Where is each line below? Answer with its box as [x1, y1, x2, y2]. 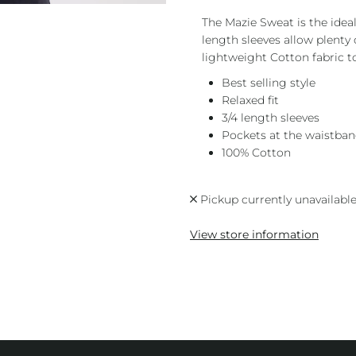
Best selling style [221, 75, 315, 91]
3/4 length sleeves [221, 110, 319, 126]
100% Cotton [221, 145, 291, 161]
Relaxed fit [221, 93, 279, 108]
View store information [189, 226, 319, 242]
